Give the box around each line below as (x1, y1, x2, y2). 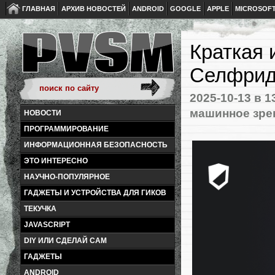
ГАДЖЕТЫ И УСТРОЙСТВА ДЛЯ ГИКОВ (24, 188, 166, 197)
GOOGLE (170, 5, 201, 12)
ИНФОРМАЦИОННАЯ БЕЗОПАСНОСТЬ (24, 141, 168, 149)
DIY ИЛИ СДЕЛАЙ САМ (24, 236, 107, 245)
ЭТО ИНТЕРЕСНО (24, 157, 88, 165)
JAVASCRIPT (24, 220, 70, 229)
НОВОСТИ (24, 109, 61, 117)
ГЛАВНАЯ (22, 5, 55, 12)
